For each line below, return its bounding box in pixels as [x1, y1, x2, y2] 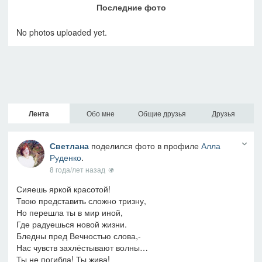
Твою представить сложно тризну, [16, 194, 146, 206]
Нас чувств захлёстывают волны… [16, 241, 148, 253]
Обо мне [86, 108, 115, 118]
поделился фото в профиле [88, 139, 201, 151]
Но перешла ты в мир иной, [16, 206, 123, 218]
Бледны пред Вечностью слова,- [16, 229, 141, 242]
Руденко [49, 151, 81, 163]
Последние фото [96, 1, 166, 13]
